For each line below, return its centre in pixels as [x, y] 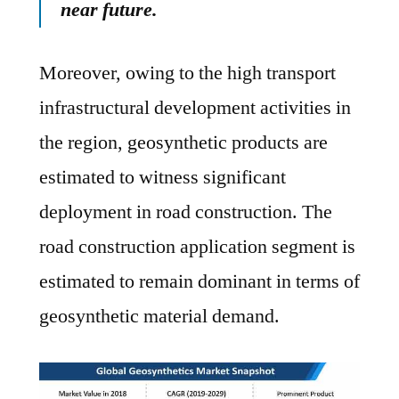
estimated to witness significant [163, 177]
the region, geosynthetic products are [183, 142]
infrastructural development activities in [195, 108]
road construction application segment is [197, 247]
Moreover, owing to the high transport [187, 73]
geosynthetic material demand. [159, 316]
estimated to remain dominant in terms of [199, 281]
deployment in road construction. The [186, 212]
